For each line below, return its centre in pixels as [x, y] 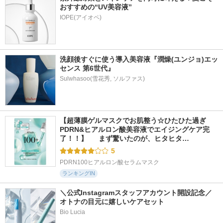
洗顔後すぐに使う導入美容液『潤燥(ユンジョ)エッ [139, 59]
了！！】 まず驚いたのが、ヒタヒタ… [124, 138]
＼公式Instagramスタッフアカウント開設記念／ [136, 193]
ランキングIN [79, 173]
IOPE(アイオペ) [81, 17]
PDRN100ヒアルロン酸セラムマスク [110, 162]
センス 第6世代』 [87, 68]
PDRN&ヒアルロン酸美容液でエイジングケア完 [135, 129]
